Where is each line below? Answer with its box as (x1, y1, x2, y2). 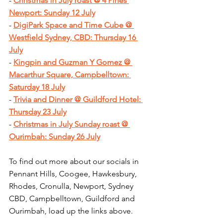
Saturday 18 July (9, 82, 65, 92)
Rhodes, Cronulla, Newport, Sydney (9, 181, 135, 191)
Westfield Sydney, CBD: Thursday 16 (9, 32, 138, 42)
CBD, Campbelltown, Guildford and (9, 193, 137, 203)
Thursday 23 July (9, 107, 66, 116)
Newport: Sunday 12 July (9, 7, 95, 17)
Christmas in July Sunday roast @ (13, 119, 130, 129)
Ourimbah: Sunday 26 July (9, 131, 100, 141)
